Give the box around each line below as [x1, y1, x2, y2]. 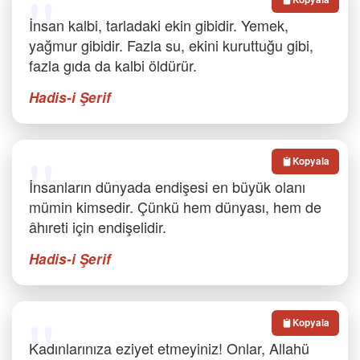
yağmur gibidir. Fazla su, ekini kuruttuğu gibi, [29, 35, 313, 55]
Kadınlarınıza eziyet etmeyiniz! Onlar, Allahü [29, 337, 309, 358]
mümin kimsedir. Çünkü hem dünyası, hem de [29, 196, 321, 217]
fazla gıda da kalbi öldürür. [29, 55, 197, 76]
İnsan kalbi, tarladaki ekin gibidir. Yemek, [29, 14, 288, 35]
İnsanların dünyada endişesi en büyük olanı [29, 176, 305, 197]
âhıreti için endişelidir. [29, 216, 166, 237]
